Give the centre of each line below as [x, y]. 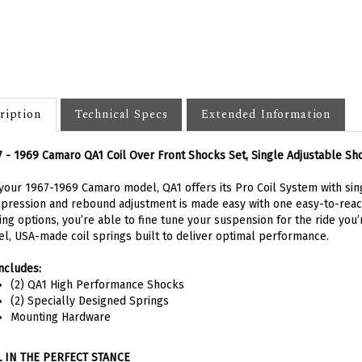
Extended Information [266, 99]
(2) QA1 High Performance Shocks [97, 269]
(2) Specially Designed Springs [89, 285]
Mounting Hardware [60, 301]
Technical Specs [121, 99]
